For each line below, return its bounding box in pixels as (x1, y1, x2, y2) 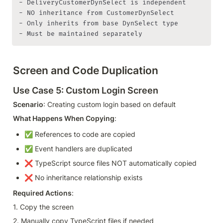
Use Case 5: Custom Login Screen (13, 85, 158, 96)
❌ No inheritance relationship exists (24, 173, 142, 182)
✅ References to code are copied (24, 130, 135, 139)
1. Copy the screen (13, 203, 74, 212)
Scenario (13, 100, 43, 109)
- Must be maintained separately (19, 29, 142, 38)
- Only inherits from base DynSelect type (19, 19, 178, 27)
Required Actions (13, 189, 72, 198)
